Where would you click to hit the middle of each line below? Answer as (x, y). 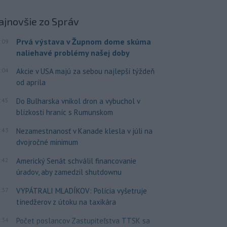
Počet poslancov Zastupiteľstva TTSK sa (83, 220)
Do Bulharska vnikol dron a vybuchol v (78, 101)
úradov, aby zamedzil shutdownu (69, 172)
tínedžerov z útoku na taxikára (66, 202)
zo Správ (59, 21)
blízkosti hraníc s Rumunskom (64, 112)
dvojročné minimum (47, 142)
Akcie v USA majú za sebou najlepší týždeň (85, 71)
